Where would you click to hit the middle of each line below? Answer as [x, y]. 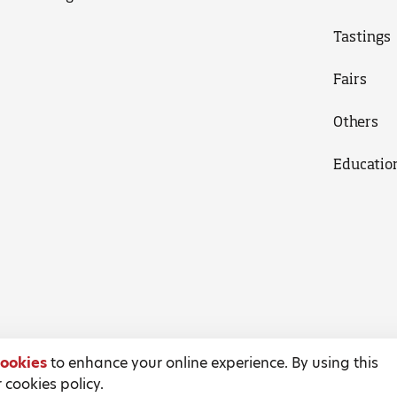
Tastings [362, 36]
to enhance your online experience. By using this [213, 363]
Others [355, 121]
